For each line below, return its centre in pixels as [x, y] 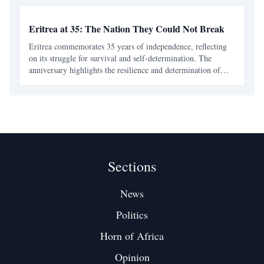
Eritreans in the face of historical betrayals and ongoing [121, 82]
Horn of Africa [132, 236]
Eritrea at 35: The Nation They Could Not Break [127, 29]
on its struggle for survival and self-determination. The [120, 58]
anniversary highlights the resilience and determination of [125, 70]
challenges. [47, 93]
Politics [132, 214]
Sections [132, 166]
